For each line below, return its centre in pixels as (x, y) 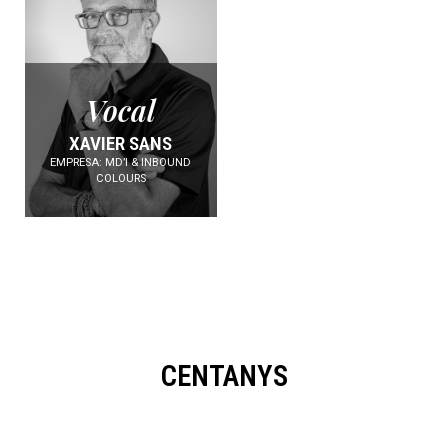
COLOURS (120, 178)
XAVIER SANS (121, 143)
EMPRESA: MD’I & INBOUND (121, 162)
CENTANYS (224, 375)
